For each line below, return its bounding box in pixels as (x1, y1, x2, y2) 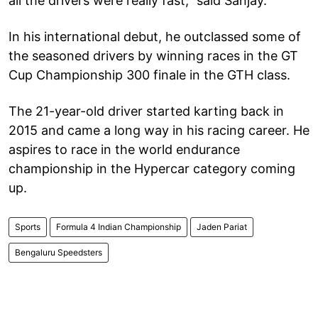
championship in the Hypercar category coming (9, 160, 295, 176)
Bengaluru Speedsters (15, 246, 102, 258)
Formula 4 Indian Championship (56, 221, 181, 232)
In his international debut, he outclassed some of (9, 28, 301, 44)
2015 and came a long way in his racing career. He (9, 122, 309, 138)
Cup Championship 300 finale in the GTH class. (9, 67, 290, 82)
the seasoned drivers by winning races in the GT (9, 48, 298, 63)
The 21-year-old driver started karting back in (9, 103, 284, 119)
